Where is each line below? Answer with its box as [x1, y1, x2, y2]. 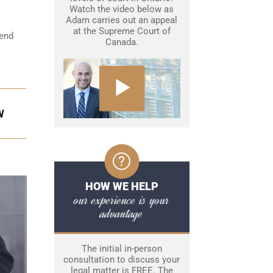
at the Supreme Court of [73, 26, 171, 37]
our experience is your [74, 191, 169, 210]
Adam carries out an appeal [66, 15, 177, 26]
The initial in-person [81, 243, 162, 255]
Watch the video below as [69, 4, 174, 15]
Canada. [105, 37, 138, 48]
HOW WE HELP [85, 180, 158, 193]
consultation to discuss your [63, 254, 180, 266]
